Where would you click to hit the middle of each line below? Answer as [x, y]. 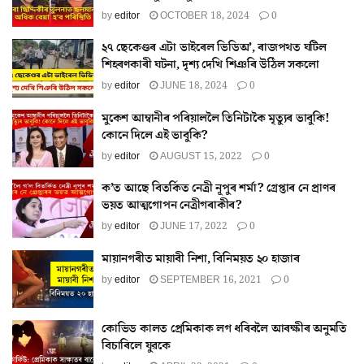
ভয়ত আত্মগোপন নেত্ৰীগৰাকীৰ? [172, 205]
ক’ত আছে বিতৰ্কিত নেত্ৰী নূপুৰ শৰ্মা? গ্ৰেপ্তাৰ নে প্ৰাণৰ [219, 188]
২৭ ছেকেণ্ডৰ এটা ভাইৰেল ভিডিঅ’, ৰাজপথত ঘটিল [214, 48]
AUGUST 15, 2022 [200, 156]
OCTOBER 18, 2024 [204, 15]
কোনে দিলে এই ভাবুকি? [155, 135]
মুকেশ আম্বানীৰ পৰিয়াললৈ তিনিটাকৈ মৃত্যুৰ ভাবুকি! [216, 118]
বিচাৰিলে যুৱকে [136, 346]
